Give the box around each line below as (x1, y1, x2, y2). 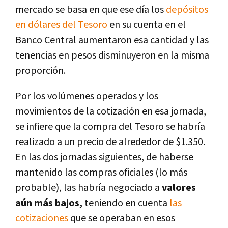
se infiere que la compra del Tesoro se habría (15, 120, 205, 133)
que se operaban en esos (70, 211, 175, 225)
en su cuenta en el (107, 18, 186, 32)
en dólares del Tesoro (15, 18, 107, 32)
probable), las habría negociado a (15, 181, 162, 194)
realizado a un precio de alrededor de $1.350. (15, 135, 205, 149)
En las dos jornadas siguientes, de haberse (15, 150, 193, 164)
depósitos (166, 3, 208, 16)
